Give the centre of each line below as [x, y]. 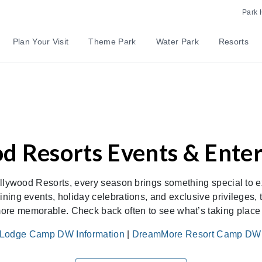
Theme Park [112, 42]
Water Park [177, 42]
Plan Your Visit [41, 42]
